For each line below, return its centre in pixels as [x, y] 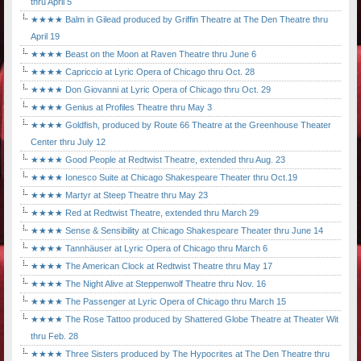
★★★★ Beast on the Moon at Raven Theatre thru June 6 [143, 54]
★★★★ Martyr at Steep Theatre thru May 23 [119, 195]
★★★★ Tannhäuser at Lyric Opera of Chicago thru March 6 [149, 249]
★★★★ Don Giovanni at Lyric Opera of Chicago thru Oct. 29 [151, 90]
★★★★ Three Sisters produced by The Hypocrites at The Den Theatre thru [180, 354]
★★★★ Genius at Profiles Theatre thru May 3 [121, 108]
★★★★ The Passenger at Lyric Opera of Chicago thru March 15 [158, 302]
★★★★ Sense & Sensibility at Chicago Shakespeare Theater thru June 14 [177, 231]
